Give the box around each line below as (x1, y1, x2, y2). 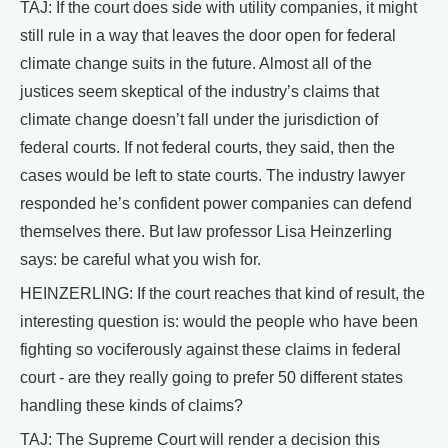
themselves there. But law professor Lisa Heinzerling (20, 223, 392, 240)
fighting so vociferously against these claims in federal (20, 341, 401, 358)
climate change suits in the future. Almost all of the (20, 55, 372, 72)
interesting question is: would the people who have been (20, 313, 418, 330)
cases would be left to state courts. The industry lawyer (20, 167, 405, 184)
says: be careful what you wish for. (20, 251, 261, 268)
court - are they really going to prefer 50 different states (20, 369, 403, 386)
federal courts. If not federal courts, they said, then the (20, 139, 395, 156)
